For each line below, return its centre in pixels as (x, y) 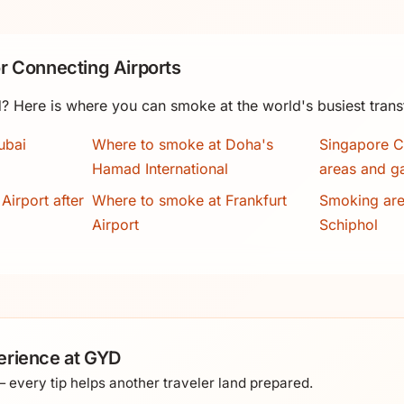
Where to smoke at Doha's (182, 144)
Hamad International (160, 168)
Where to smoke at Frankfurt (189, 200)
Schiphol (349, 224)
